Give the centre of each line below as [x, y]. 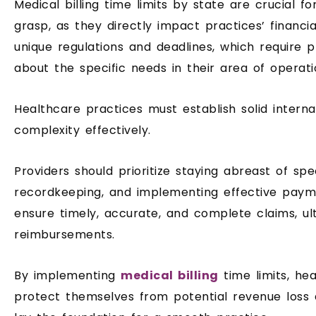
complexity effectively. [83, 130]
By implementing [67, 275]
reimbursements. [65, 234]
